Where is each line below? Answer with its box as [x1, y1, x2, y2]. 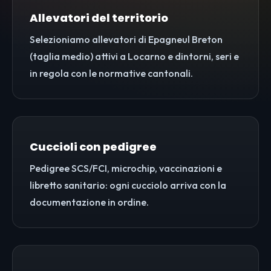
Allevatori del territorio [30, 10, 168, 26]
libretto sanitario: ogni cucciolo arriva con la [30, 179, 226, 192]
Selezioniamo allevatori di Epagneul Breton [30, 33, 223, 46]
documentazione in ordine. [30, 196, 149, 209]
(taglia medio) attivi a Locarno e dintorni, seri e [30, 50, 239, 63]
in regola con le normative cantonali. [30, 67, 193, 80]
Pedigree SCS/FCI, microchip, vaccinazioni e [30, 162, 222, 175]
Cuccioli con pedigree [30, 139, 157, 155]
